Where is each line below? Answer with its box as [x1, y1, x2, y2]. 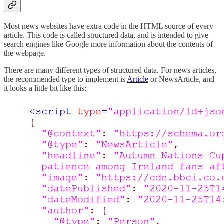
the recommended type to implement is [4, 74, 127, 83]
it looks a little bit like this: [4, 83, 86, 92]
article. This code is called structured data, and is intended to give [4, 30, 208, 39]
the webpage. [4, 48, 46, 57]
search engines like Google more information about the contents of [4, 39, 213, 48]
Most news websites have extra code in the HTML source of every [4, 21, 213, 30]
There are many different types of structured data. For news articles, [4, 65, 216, 74]
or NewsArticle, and [148, 74, 214, 83]
